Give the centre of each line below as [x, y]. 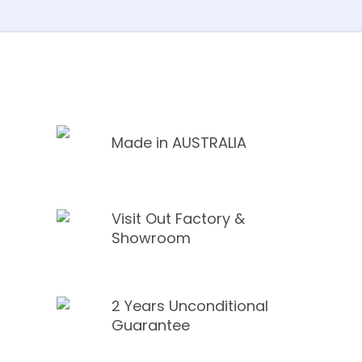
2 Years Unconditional [189, 306]
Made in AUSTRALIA [179, 143]
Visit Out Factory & [178, 219]
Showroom [151, 238]
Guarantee [150, 325]
